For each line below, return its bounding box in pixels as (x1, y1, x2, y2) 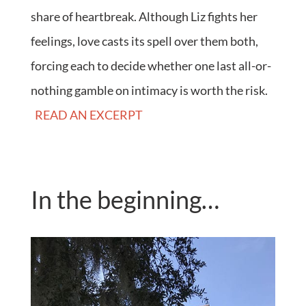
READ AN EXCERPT (34, 107, 143, 123)
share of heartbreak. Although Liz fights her (30, 9, 258, 25)
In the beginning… (30, 184, 219, 215)
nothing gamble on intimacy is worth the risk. (30, 83, 268, 98)
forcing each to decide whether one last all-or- (30, 58, 271, 74)
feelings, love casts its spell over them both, (30, 33, 258, 49)
